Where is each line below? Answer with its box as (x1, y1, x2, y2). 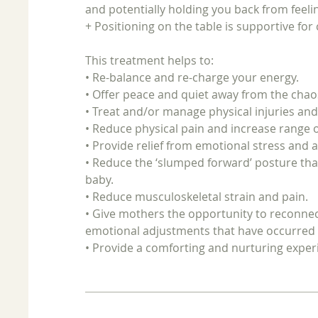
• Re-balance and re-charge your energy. (85, 69, 300, 85)
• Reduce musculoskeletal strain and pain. (85, 188, 309, 204)
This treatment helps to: (85, 52, 214, 68)
